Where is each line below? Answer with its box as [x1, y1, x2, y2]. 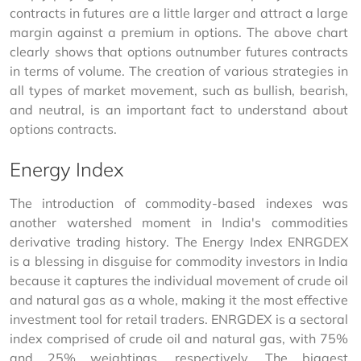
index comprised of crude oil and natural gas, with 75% [10, 330, 351, 346]
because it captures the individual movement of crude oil [10, 272, 351, 288]
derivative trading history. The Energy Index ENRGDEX [10, 234, 351, 250]
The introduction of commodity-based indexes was [10, 195, 351, 211]
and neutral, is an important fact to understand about [10, 102, 351, 118]
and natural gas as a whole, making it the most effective [10, 292, 351, 308]
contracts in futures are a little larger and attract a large [10, 5, 351, 21]
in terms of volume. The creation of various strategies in [10, 63, 351, 79]
